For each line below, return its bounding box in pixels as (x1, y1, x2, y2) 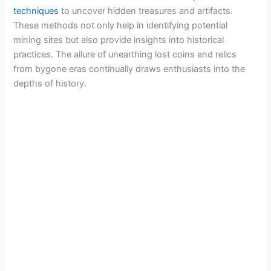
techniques (13, 5, 59, 17)
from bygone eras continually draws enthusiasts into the (13, 64, 246, 75)
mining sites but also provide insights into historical (13, 34, 224, 46)
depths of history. (13, 78, 87, 90)
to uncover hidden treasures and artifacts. (59, 5, 233, 17)
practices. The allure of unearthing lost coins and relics (13, 49, 237, 60)
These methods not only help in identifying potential (13, 20, 228, 31)
